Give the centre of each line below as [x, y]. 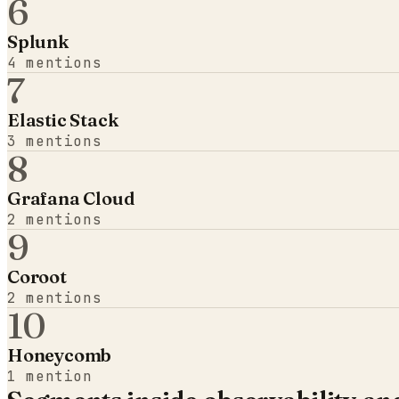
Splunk [38, 41]
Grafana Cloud [71, 198]
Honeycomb [60, 354]
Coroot [37, 276]
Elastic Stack [63, 119]
